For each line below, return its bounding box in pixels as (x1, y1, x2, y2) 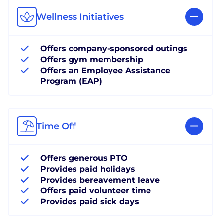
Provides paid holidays (40, 164, 135, 174)
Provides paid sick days (40, 196, 139, 206)
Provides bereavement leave (40, 175, 160, 184)
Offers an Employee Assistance (40, 65, 170, 75)
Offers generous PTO (40, 153, 128, 163)
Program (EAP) (40, 76, 102, 86)
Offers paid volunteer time (40, 185, 151, 195)
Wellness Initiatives (37, 11, 124, 22)
